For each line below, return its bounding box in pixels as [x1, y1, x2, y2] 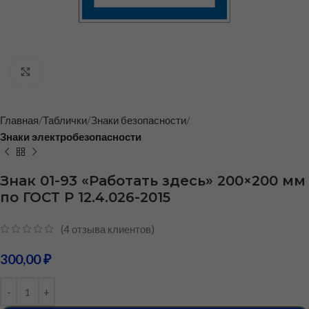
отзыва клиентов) [70, 223, 154, 236]
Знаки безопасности [91, 114, 186, 126]
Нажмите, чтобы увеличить [41, 66, 174, 78]
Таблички [43, 114, 87, 126]
